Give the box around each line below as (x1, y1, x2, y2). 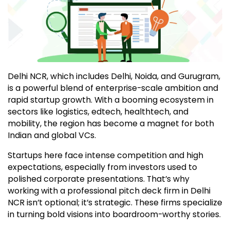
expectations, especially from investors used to (8, 161, 197, 174)
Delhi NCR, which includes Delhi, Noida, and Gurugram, (8, 70, 220, 83)
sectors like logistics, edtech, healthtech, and (8, 106, 188, 118)
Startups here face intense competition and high (8, 149, 203, 162)
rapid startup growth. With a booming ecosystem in (8, 94, 214, 106)
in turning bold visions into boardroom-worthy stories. (8, 208, 221, 221)
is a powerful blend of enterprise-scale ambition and (8, 82, 218, 94)
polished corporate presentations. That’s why (8, 173, 189, 185)
